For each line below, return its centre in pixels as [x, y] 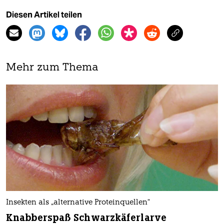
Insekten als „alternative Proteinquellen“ [78, 202]
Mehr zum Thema [52, 68]
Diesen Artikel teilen [44, 15]
